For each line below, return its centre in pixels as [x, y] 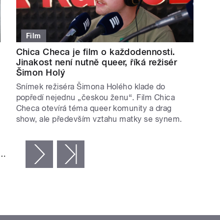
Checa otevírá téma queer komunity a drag [94, 109]
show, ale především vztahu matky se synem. [99, 119]
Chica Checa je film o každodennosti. [96, 52]
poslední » [103, 154]
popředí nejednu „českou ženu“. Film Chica [96, 98]
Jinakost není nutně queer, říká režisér [96, 62]
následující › [75, 154]
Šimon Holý [41, 73]
